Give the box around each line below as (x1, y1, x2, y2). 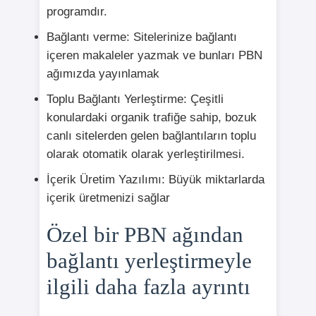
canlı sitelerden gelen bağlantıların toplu (46, 129, 256, 143)
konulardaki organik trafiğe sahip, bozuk (46, 111, 257, 125)
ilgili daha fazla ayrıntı (46, 274, 250, 300)
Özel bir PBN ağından (46, 222, 243, 248)
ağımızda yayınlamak (46, 67, 159, 81)
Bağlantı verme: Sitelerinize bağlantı (46, 30, 237, 44)
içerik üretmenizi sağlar (46, 191, 170, 205)
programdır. (46, 5, 107, 19)
